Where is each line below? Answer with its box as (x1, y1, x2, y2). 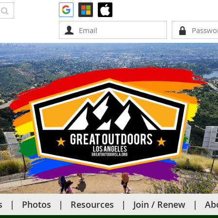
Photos (22, 199, 51, 211)
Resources (71, 199, 114, 211)
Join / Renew (133, 199, 185, 211)
